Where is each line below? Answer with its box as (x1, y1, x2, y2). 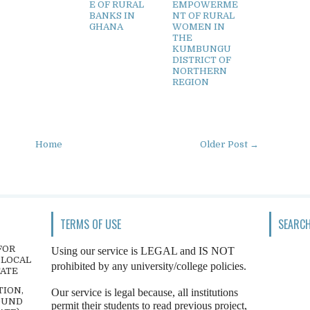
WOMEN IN (172, 21, 225, 32)
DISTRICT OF (172, 55, 231, 65)
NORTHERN (172, 66, 227, 76)
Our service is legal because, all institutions (51, 286, 238, 298)
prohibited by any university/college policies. (51, 260, 246, 272)
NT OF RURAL (172, 10, 235, 21)
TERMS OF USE (60, 216, 121, 232)
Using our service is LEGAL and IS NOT (51, 245, 235, 257)
